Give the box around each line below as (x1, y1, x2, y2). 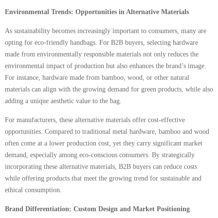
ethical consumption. (5, 186, 62, 194)
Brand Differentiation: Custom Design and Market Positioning (5, 205, 190, 213)
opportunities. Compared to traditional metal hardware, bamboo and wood (5, 128, 209, 135)
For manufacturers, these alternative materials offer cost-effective (5, 116, 185, 124)
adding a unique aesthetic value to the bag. (5, 97, 122, 105)
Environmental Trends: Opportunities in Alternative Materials (5, 8, 189, 16)
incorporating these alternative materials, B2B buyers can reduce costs (5, 163, 197, 170)
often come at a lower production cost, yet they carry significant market (5, 140, 202, 147)
